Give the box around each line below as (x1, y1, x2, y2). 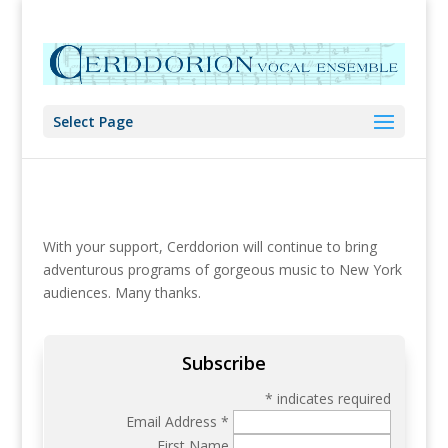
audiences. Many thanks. (42, 283, 201, 302)
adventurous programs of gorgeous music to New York (42, 260, 402, 279)
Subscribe (182, 351, 267, 375)
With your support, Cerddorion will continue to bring (42, 237, 377, 256)
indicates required (273, 389, 392, 408)
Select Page (52, 111, 133, 131)
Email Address (126, 412, 222, 431)
